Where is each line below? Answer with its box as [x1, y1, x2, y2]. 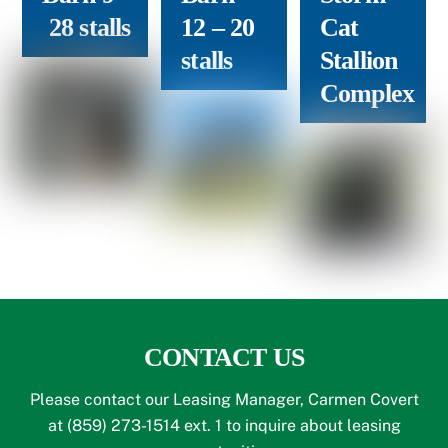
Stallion [319, 46, 398, 76]
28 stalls [42, 13, 131, 43]
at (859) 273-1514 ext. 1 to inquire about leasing [47, 415, 401, 435]
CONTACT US [143, 342, 305, 372]
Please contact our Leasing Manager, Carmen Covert [29, 389, 419, 409]
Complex [319, 79, 415, 109]
